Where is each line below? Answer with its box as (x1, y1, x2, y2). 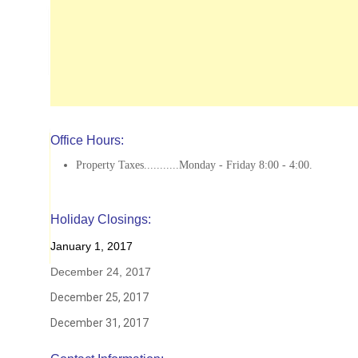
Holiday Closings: (50, 213, 151, 226)
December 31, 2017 (50, 316, 149, 329)
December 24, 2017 (50, 265, 151, 278)
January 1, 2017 (50, 240, 133, 253)
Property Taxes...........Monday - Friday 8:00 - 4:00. (76, 159, 312, 171)
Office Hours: (50, 133, 124, 147)
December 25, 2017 (50, 291, 149, 304)
